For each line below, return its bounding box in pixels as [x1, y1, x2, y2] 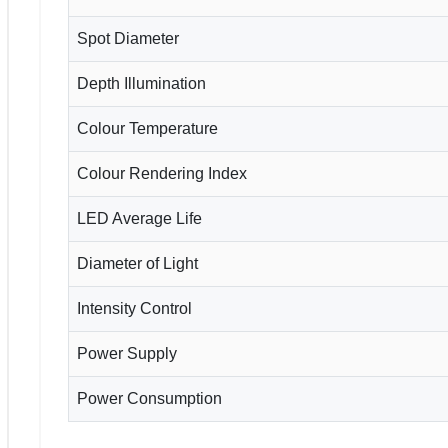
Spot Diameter [77, 29, 179, 47]
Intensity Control [77, 299, 192, 317]
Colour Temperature [77, 119, 218, 137]
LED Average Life [77, 209, 202, 227]
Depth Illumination [77, 74, 206, 92]
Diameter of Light [77, 254, 198, 272]
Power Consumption [77, 389, 222, 407]
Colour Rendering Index [77, 164, 247, 182]
